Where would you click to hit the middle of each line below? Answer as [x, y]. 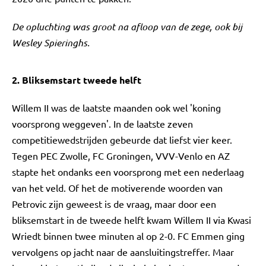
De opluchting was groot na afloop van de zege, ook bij [127, 26]
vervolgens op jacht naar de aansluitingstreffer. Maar [123, 252]
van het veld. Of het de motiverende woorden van [117, 188]
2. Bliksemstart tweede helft [77, 80]
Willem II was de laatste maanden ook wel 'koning [116, 107]
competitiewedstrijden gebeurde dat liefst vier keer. [122, 140]
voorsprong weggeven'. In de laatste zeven [102, 123]
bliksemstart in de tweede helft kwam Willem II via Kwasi [132, 220]
